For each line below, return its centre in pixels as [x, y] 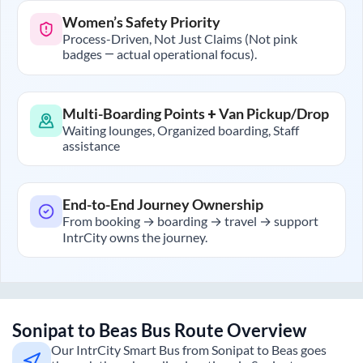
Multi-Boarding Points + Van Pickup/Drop [196, 114]
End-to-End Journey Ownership [163, 205]
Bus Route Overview [222, 331]
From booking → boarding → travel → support [190, 221]
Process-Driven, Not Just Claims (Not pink [180, 39]
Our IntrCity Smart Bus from [131, 350]
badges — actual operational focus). [160, 54]
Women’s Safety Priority [141, 22]
